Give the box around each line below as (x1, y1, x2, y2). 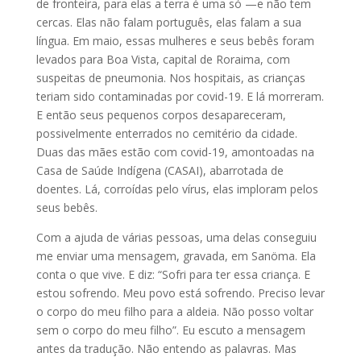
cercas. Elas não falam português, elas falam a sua (35, 14, 301, 30)
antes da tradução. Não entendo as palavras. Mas (35, 340, 297, 356)
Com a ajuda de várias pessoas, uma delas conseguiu (35, 229, 317, 245)
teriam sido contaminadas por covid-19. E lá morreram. (35, 88, 324, 104)
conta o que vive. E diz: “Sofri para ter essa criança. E (35, 266, 310, 282)
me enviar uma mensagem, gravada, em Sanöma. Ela (35, 247, 316, 263)
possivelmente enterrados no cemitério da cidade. (35, 125, 297, 141)
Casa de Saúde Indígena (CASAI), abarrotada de (35, 162, 284, 178)
